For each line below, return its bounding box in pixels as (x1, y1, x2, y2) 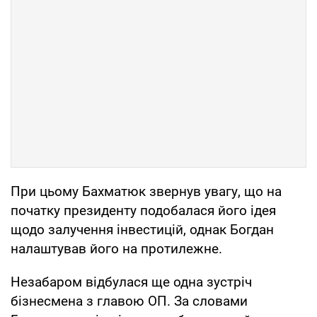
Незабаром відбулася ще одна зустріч (11, 274, 252, 291)
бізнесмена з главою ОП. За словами (11, 293, 248, 310)
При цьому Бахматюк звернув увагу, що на (11, 183, 282, 200)
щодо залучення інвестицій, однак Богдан (11, 221, 274, 238)
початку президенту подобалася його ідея (11, 202, 276, 219)
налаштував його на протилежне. (11, 241, 222, 258)
